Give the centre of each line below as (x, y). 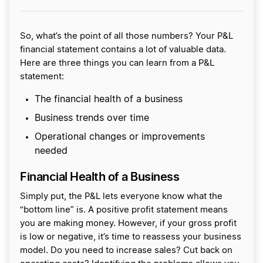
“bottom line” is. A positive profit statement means (124, 210)
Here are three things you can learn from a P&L (117, 63)
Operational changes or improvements (120, 137)
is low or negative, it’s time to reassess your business (131, 237)
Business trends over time (92, 118)
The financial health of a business (109, 100)
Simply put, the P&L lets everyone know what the (121, 197)
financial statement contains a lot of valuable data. (123, 50)
